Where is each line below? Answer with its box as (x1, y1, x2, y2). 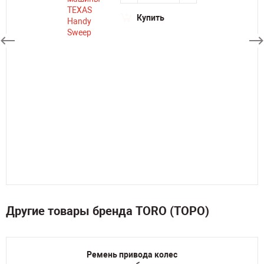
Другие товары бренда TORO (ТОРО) (6, 204, 209, 218)
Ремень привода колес (87, 250, 177, 259)
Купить (137, 12, 164, 22)
